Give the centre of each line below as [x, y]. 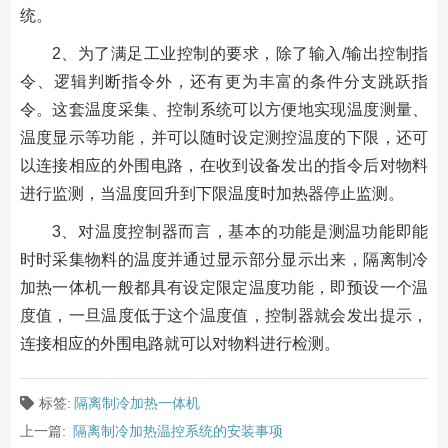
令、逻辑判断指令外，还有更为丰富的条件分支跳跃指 [224, 81]
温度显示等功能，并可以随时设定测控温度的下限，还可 [224, 137]
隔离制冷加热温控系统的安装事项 [177, 430]
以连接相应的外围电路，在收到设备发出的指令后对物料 [224, 165]
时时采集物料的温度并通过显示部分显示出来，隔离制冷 [224, 259]
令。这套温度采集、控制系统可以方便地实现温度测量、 [224, 109]
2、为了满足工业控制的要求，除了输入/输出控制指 [240, 53]
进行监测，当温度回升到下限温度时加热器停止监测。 [211, 193]
